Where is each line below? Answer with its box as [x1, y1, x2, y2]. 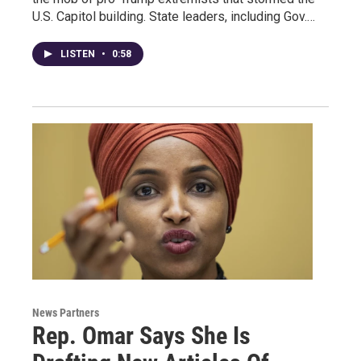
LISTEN [60, 48, 98, 60]
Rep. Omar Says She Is [32, 322, 251, 351]
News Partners [32, 306, 99, 320]
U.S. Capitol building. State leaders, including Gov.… [32, 9, 315, 25]
